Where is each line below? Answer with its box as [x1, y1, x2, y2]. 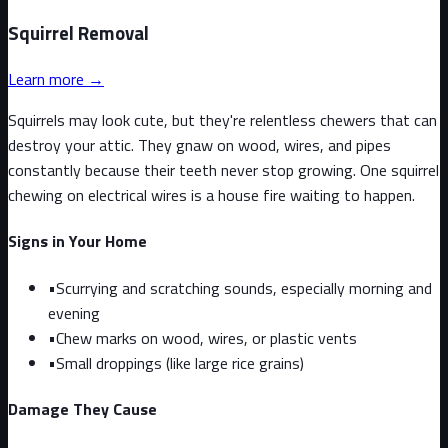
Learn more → [8, 67, 104, 92]
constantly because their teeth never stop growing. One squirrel [8, 158, 439, 183]
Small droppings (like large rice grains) [56, 350, 304, 375]
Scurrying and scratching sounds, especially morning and [56, 275, 432, 300]
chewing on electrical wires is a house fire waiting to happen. [8, 183, 415, 208]
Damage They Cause [8, 396, 157, 421]
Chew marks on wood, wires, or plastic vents [56, 325, 357, 350]
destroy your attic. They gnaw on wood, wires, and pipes [8, 133, 391, 158]
